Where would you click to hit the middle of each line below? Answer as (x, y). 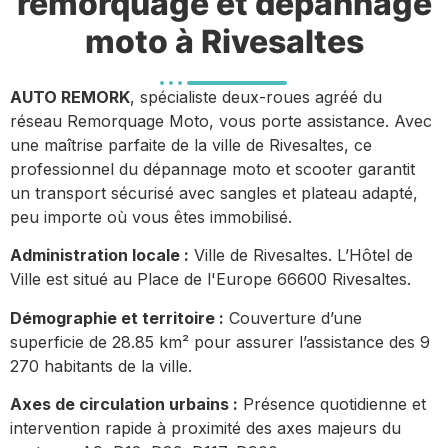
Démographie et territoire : (117, 317)
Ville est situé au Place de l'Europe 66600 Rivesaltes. (210, 279)
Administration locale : (99, 255)
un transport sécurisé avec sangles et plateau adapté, (214, 193)
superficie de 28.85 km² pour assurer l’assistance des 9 (220, 341)
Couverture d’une (293, 317)
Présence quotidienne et (332, 404)
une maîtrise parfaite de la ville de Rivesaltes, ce (191, 145)
